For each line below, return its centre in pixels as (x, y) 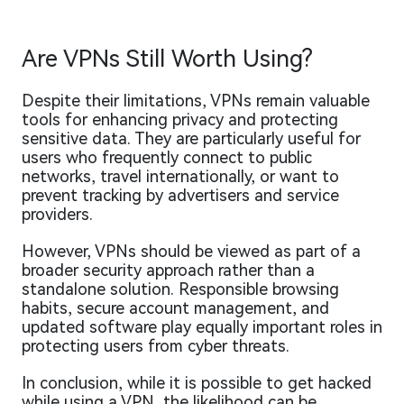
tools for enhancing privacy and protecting (180, 120)
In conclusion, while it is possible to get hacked (197, 383)
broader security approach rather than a (168, 271)
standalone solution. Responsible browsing (180, 289)
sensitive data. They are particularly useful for (191, 139)
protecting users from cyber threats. (156, 346)
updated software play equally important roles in (202, 327)
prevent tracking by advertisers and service (180, 196)
